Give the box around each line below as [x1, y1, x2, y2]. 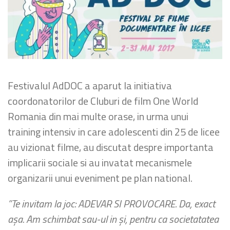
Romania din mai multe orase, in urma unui [8, 108, 188, 125]
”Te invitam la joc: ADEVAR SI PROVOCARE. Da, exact [8, 196, 215, 212]
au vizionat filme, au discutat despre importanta [8, 139, 214, 156]
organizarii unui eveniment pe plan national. [8, 170, 193, 186]
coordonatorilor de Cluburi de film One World [8, 93, 198, 109]
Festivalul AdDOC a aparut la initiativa [8, 78, 172, 94]
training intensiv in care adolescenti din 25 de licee [8, 124, 220, 140]
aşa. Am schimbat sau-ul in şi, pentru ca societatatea [8, 211, 219, 227]
